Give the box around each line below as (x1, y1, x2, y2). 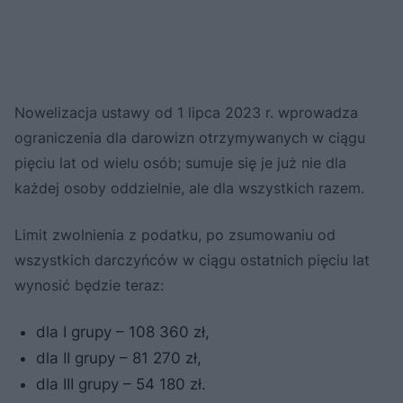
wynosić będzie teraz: (14, 275, 164, 294)
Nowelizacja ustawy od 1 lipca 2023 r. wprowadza (14, 103, 358, 121)
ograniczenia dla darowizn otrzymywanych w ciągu (14, 128, 365, 147)
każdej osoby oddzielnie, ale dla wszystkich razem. (14, 178, 364, 197)
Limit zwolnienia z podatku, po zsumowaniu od (14, 225, 336, 244)
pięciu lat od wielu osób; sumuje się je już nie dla (14, 153, 346, 172)
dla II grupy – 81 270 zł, (36, 348, 201, 367)
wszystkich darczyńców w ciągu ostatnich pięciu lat (14, 250, 370, 269)
